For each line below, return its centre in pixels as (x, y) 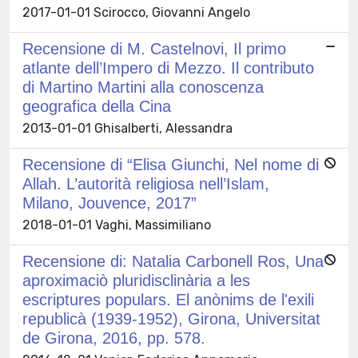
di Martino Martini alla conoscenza (143, 87)
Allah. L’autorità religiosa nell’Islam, (146, 183)
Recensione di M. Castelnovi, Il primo (154, 48)
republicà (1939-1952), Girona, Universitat (171, 318)
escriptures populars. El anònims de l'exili (168, 299)
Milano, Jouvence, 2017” (109, 203)
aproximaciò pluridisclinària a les (136, 280)
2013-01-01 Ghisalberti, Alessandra (127, 128)
